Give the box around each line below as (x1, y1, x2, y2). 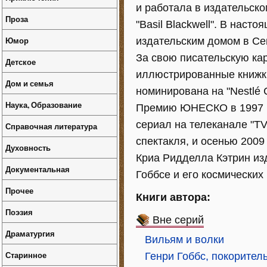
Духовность (5, 142, 51, 153)
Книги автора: (136, 191, 210, 203)
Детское (5, 56, 36, 67)
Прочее (5, 185, 33, 196)
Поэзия (5, 206, 33, 218)
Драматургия (5, 228, 55, 239)
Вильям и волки (145, 234, 224, 246)
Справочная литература (5, 120, 97, 132)
